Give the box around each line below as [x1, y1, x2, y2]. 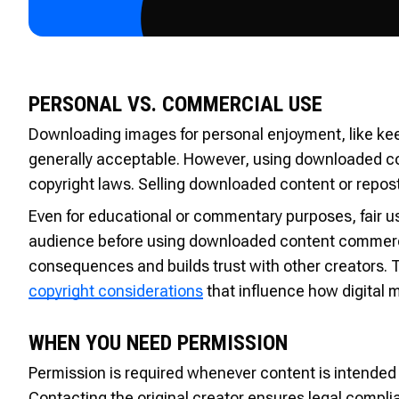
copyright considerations [28, 281, 203, 300]
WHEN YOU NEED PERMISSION [28, 330, 288, 355]
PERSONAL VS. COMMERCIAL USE [28, 91, 322, 117]
